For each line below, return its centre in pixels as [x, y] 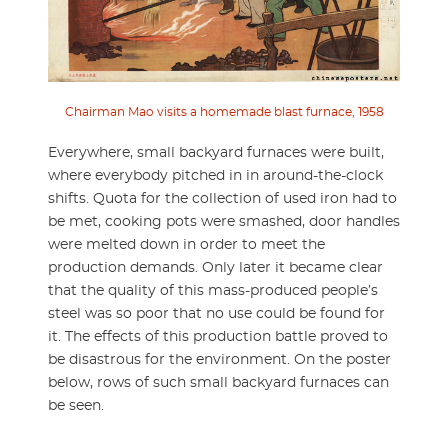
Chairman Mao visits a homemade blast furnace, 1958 [224, 111]
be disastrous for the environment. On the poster [219, 359]
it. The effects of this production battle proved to [218, 336]
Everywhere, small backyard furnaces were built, [216, 152]
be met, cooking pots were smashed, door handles [224, 221]
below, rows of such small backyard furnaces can [218, 382]
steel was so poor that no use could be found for [216, 313]
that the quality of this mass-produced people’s [213, 290]
